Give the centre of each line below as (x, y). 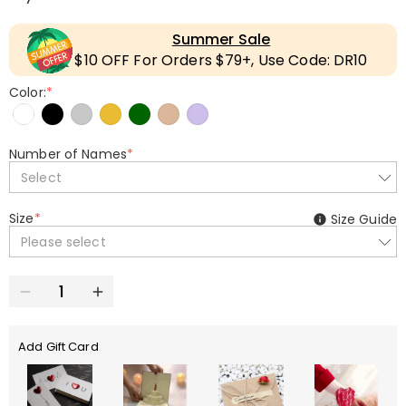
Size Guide (363, 219)
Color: (28, 92)
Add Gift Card (58, 347)
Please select (63, 242)
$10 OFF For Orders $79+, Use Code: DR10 (221, 60)
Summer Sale (221, 39)
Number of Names (68, 154)
